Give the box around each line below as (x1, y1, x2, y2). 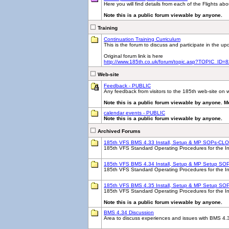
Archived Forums (98, 128, 141, 134)
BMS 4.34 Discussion (104, 210, 154, 215)
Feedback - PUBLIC (104, 83, 151, 88)
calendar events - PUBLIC (104, 110, 165, 116)
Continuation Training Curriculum (104, 36, 180, 42)
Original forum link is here (104, 53, 163, 59)
